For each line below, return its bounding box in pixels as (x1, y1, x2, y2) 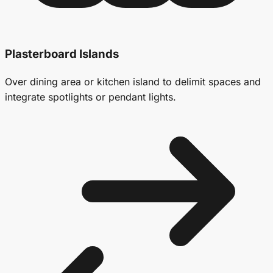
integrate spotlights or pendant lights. (5, 90, 176, 103)
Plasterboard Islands (5, 47, 119, 62)
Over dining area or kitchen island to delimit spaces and (5, 75, 261, 88)
